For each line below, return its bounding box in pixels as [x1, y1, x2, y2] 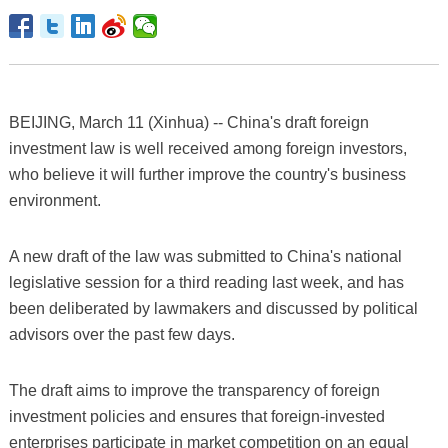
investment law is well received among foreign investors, [8, 140, 407, 158]
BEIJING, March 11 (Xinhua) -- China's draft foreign [8, 114, 369, 132]
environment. [8, 192, 101, 210]
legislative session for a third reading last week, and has [8, 274, 404, 292]
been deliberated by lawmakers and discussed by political [8, 300, 418, 318]
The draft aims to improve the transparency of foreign [8, 382, 380, 400]
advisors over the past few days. [8, 326, 235, 344]
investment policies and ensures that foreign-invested [8, 408, 385, 426]
